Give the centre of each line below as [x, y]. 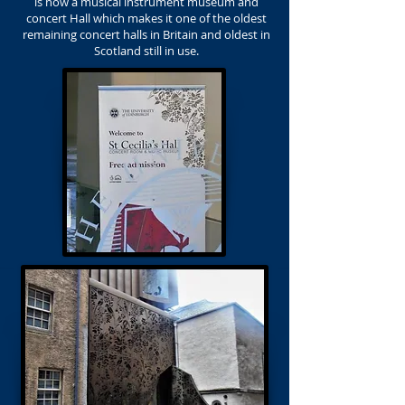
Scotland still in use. [146, 51]
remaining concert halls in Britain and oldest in [146, 34]
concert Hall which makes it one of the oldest [146, 18]
